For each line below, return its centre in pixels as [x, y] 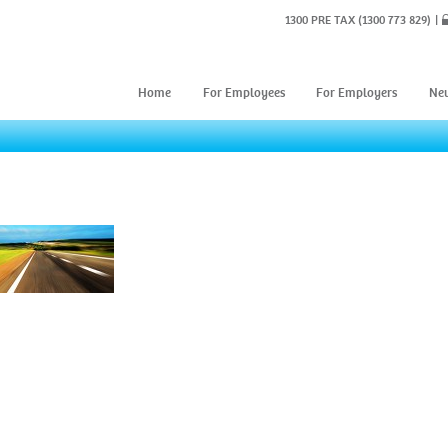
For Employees [243, 93]
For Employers [357, 93]
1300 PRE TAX [320, 20]
